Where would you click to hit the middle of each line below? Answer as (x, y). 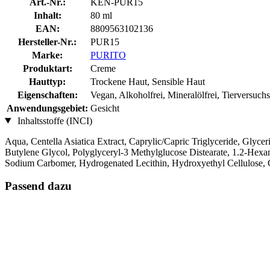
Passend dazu (38, 186)
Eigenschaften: (47, 95)
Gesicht (105, 108)
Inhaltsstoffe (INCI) (53, 121)
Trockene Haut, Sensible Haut (148, 81)
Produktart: (47, 68)
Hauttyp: (47, 81)
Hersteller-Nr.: (47, 42)
